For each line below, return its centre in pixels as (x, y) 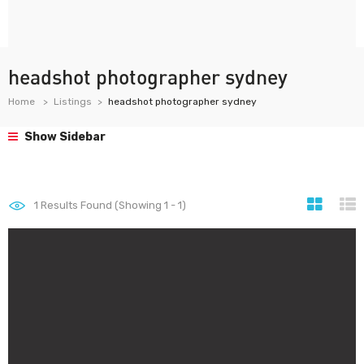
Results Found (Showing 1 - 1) (112, 205)
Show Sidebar (64, 137)
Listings (73, 102)
